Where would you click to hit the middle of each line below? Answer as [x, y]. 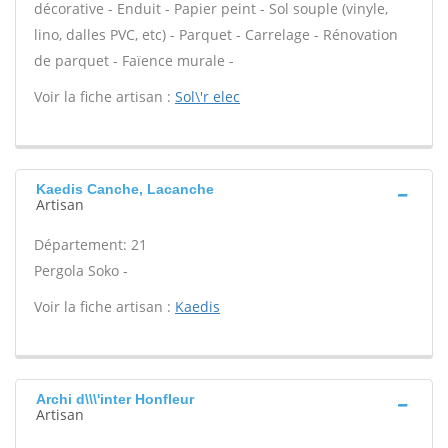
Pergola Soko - [81, 270]
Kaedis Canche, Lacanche [125, 189]
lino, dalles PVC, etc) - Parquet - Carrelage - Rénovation [216, 34]
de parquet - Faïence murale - [134, 60]
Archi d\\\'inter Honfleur [115, 399]
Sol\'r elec [207, 96]
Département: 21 [90, 244]
